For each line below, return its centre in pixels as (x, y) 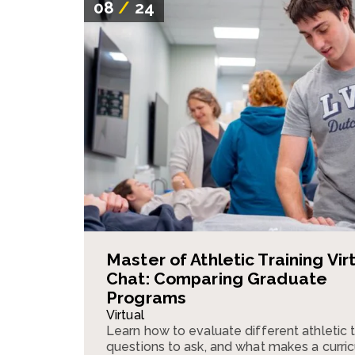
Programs (147, 298)
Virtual (125, 315)
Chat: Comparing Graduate (217, 279)
